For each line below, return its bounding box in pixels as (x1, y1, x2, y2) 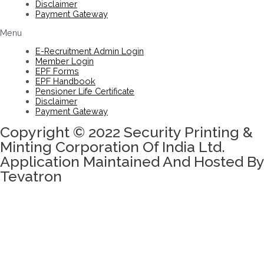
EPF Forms (35, 66, 79, 77)
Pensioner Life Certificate (35, 86, 134, 97)
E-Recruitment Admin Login (35, 46, 144, 57)
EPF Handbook (35, 76, 95, 87)
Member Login (35, 56, 94, 67)
